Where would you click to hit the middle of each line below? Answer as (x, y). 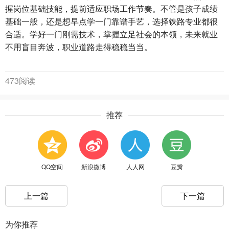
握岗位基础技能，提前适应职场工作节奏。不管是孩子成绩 (111, 8)
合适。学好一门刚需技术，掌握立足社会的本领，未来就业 (111, 34)
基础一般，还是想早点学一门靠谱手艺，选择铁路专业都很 (111, 21)
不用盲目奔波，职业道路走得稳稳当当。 (79, 47)
